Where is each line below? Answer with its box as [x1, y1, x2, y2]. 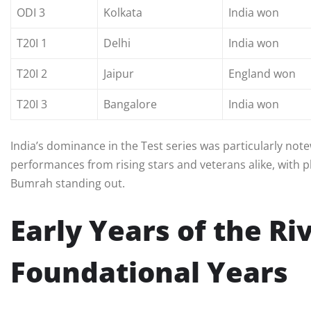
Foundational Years [10, 253, 288, 292]
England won [228, 66, 296, 82]
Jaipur [103, 66, 134, 82]
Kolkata [103, 5, 142, 21]
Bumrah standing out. [10, 176, 125, 192]
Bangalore [103, 96, 157, 112]
